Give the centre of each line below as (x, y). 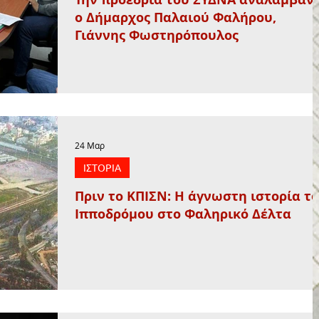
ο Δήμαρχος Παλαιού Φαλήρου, (176, 18)
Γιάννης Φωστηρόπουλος (157, 36)
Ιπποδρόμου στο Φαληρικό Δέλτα (183, 214)
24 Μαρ (90, 145)
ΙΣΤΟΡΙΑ (102, 167)
